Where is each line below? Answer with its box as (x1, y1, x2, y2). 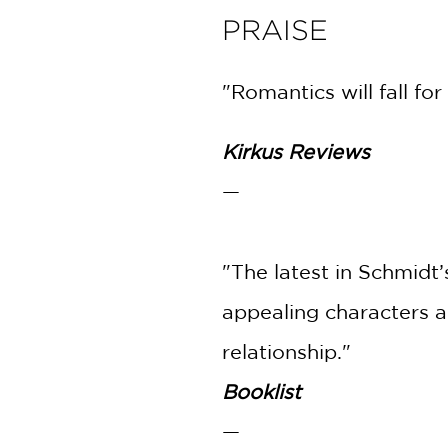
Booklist (222, 380, 301, 403)
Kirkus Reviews (222, 140, 370, 163)
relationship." (222, 340, 351, 363)
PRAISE (222, 15, 328, 46)
